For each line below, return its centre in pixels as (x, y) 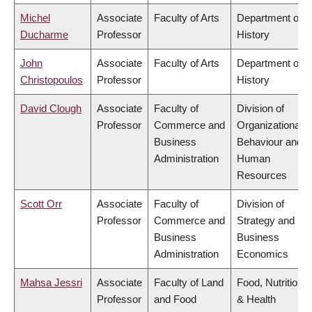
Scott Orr (41, 204)
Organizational (270, 125)
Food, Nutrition (270, 283)
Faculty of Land (189, 283)
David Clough (51, 109)
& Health (256, 299)
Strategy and (266, 221)
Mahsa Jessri (51, 283)
